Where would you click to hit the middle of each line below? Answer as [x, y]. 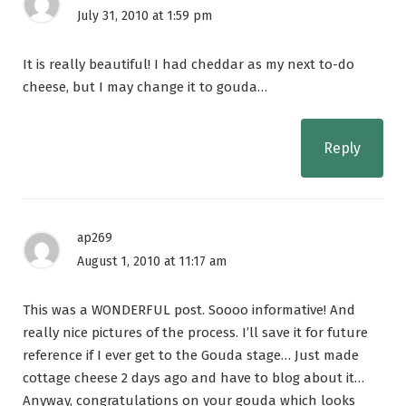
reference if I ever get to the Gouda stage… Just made [191, 356]
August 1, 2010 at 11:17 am [152, 262]
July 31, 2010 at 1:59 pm [145, 16]
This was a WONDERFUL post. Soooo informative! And [189, 310]
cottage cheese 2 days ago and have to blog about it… [193, 378]
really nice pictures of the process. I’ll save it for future [195, 333]
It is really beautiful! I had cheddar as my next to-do [188, 65]
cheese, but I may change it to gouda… [145, 87]
